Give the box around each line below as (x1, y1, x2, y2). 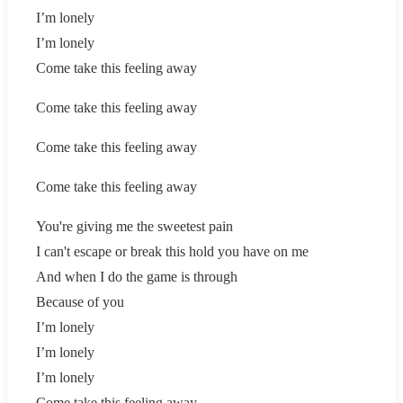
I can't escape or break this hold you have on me (36, 243, 309, 259)
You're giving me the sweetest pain (36, 218, 233, 234)
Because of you (36, 293, 124, 309)
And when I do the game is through (36, 268, 237, 284)
